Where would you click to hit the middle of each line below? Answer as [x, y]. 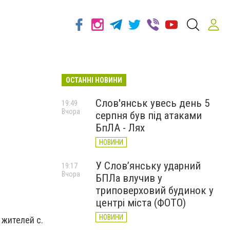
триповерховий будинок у [155, 190]
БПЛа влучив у [129, 178]
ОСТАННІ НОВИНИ [94, 80]
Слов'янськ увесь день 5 [152, 103]
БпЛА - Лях [120, 128]
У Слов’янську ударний [148, 166]
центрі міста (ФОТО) [141, 203]
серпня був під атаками [149, 116]
